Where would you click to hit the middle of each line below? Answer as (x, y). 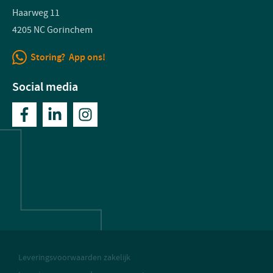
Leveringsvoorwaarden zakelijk (74, 257)
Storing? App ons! (68, 57)
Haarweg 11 (36, 13)
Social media (45, 87)
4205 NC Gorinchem (52, 30)
